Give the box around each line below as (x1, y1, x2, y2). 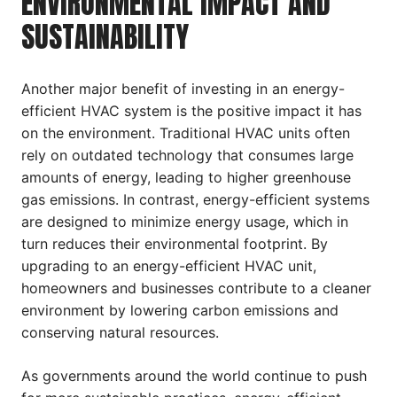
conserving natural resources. (21, 323, 219, 341)
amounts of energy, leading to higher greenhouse (21, 167, 351, 186)
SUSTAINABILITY (21, 15, 189, 59)
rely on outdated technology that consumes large (21, 145, 354, 164)
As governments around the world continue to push (21, 366, 367, 385)
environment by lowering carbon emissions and (21, 300, 339, 319)
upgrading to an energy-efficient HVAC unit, (21, 256, 316, 275)
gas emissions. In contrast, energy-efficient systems (21, 190, 370, 208)
